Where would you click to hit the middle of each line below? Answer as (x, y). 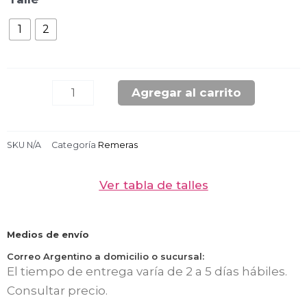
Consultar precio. (57, 290)
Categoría (74, 145)
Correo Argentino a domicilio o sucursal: (106, 256)
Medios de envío (48, 234)
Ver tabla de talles (153, 185)
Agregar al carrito (187, 92)
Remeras (118, 145)
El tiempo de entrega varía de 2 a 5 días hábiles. (147, 271)
